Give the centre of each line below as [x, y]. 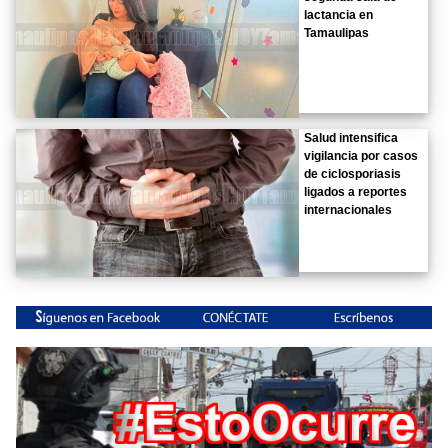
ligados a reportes [356, 191]
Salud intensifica [351, 137]
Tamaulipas [337, 32]
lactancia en [339, 14]
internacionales [348, 209]
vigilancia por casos [361, 155]
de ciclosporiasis [353, 173]
